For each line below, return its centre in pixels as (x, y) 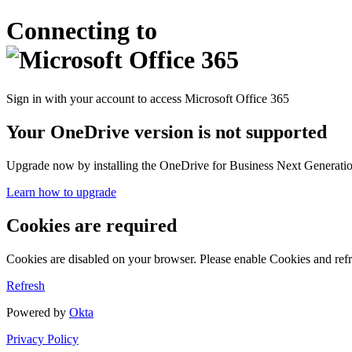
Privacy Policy (42, 339)
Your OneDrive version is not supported (167, 132)
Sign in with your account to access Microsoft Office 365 (148, 98)
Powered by (38, 312)
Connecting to (82, 31)
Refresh (26, 285)
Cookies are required (92, 225)
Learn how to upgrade (61, 192)
